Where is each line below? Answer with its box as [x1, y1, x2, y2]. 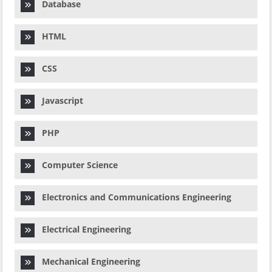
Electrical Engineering [35, 223, 131, 235]
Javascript [35, 95, 83, 106]
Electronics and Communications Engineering [35, 191, 231, 203]
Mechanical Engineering [35, 256, 140, 267]
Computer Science [35, 159, 118, 171]
